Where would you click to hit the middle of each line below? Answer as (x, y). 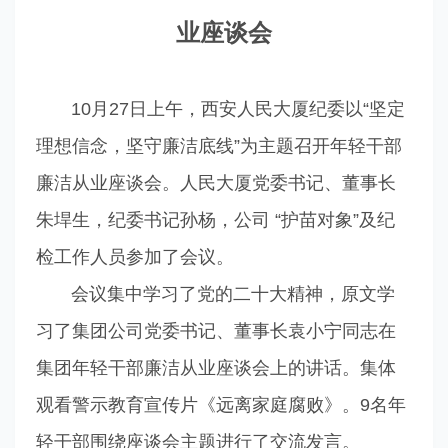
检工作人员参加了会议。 (134, 257)
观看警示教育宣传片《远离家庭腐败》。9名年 (220, 405)
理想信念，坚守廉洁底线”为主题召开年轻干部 (218, 146)
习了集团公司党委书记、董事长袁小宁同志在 (215, 331)
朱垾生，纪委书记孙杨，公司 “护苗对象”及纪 (215, 220)
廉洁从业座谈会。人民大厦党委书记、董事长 (215, 183)
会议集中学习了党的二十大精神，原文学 (215, 294)
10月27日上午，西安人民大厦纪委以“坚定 (220, 109)
